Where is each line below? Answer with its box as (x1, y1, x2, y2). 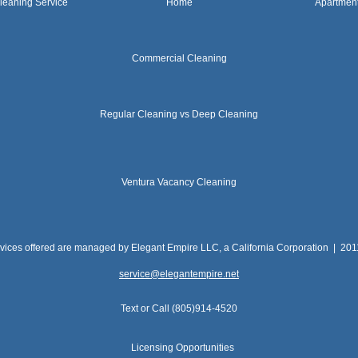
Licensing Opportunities (131, 342, 234, 353)
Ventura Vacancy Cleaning (121, 177, 237, 188)
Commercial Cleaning (131, 53, 227, 64)
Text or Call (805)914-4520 (121, 303, 237, 314)
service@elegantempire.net (119, 268, 239, 280)
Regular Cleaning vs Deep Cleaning (100, 109, 258, 120)
